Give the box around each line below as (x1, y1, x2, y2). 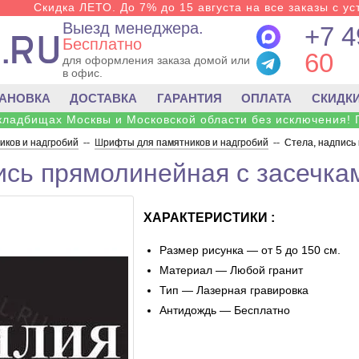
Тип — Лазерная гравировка (159, 284, 309, 296)
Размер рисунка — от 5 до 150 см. (159, 244, 341, 256)
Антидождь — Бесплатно (159, 304, 290, 317)
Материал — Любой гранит (159, 264, 303, 276)
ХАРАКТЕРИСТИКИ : (143, 211, 275, 224)
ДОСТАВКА (70, 91, 138, 105)
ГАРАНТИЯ (156, 91, 222, 105)
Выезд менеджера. (62, 19, 204, 37)
